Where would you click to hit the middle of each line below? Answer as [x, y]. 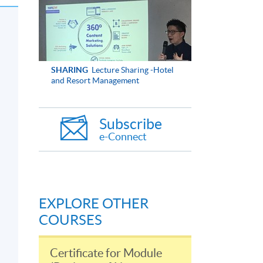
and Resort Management [95, 80]
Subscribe [131, 124]
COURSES [70, 220]
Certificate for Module [106, 253]
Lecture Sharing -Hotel [131, 70]
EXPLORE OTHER [94, 204]
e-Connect [123, 137]
